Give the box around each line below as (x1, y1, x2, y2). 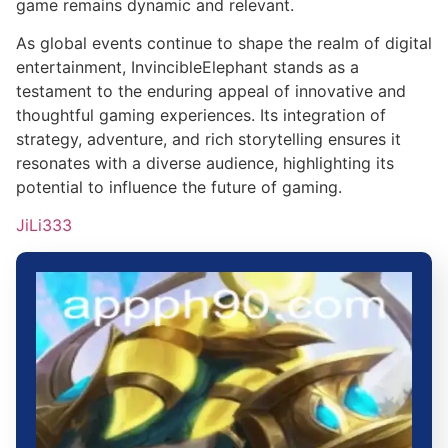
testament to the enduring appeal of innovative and (16, 80, 406, 101)
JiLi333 (16, 215, 72, 236)
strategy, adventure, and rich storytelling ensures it (16, 128, 401, 149)
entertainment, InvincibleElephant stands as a (16, 56, 359, 77)
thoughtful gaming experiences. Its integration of (16, 104, 386, 125)
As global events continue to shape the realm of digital (16, 32, 432, 53)
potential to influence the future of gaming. (16, 176, 342, 197)
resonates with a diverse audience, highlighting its (16, 152, 394, 173)
